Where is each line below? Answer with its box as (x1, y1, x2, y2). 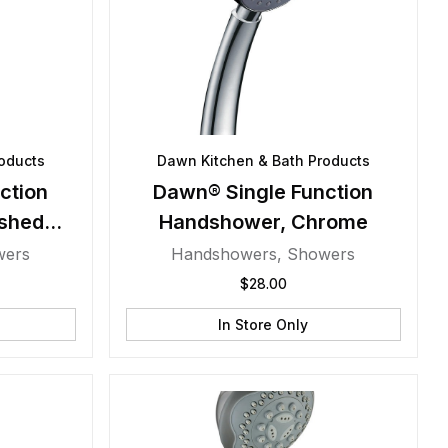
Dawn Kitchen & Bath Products (156, 152, 370, 169)
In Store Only (218, 316, 309, 333)
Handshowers (171, 244, 278, 264)
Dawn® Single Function (153, 180, 374, 204)
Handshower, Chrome (158, 210, 368, 234)
